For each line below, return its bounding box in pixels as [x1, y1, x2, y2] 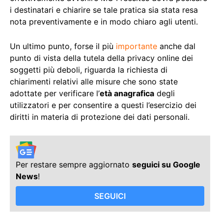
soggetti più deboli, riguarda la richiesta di [10, 65, 167, 75]
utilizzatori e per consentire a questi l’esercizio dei [10, 100, 196, 110]
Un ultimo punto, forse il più [10, 41, 116, 52]
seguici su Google [132, 159, 200, 169]
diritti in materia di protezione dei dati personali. [10, 112, 190, 122]
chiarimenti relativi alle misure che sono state [10, 77, 178, 87]
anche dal [157, 41, 195, 52]
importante [116, 41, 157, 52]
